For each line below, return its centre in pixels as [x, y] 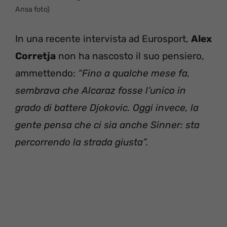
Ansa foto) [32, 10]
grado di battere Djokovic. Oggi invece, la [107, 107]
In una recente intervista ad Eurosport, [103, 39]
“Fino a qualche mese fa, [134, 73]
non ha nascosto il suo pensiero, [130, 56]
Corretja [35, 56]
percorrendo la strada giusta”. [82, 142]
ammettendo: [47, 73]
